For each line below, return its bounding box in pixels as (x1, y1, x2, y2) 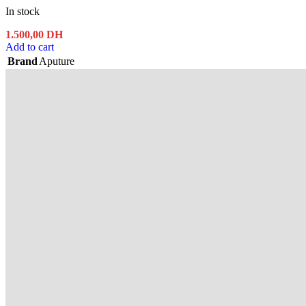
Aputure (39, 55, 74, 68)
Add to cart (5, 41, 54, 53)
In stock (5, 5, 40, 18)
